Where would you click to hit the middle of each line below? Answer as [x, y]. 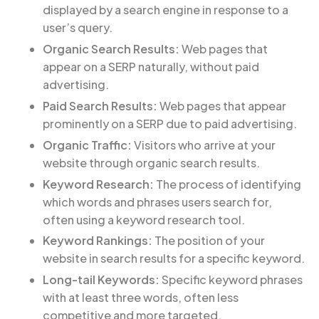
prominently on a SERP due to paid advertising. [170, 123]
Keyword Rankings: [98, 241]
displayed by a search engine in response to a [166, 10]
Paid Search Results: [100, 105]
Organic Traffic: [87, 145]
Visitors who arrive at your [204, 145]
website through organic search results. [151, 162]
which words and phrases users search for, [157, 202]
